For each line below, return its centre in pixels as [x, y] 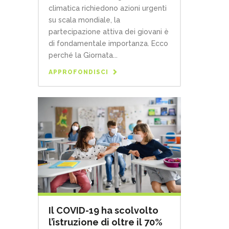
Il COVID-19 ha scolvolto [104, 210]
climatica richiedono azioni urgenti [108, 8]
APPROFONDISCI [78, 72]
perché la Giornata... [83, 55]
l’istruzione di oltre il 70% [106, 222]
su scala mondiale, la [84, 20]
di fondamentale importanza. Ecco [108, 44]
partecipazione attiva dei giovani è [109, 32]
